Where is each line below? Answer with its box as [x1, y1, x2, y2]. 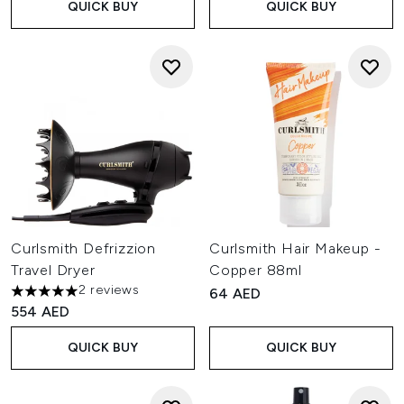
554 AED [11, 303, 70, 320]
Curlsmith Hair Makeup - [209, 240, 381, 257]
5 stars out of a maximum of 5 [10, 289, 207, 306]
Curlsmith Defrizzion [11, 240, 157, 257]
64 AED [209, 285, 262, 302]
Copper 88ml [209, 262, 302, 279]
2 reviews [78, 282, 140, 298]
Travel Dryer [11, 262, 96, 279]
